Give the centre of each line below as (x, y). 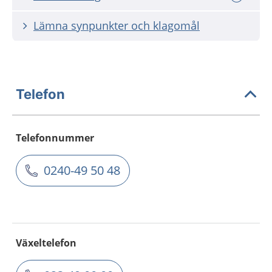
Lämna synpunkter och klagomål (117, 25)
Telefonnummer (55, 138)
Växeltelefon (46, 243)
